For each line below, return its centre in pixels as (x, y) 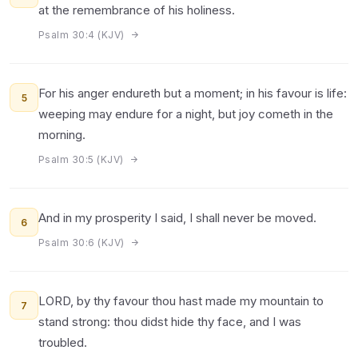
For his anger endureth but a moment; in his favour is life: (193, 93)
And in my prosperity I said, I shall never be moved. (177, 218)
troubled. (63, 342)
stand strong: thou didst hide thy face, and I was (170, 322)
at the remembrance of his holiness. (137, 10)
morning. (62, 135)
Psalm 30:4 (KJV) (83, 35)
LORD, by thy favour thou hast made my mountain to (181, 301)
